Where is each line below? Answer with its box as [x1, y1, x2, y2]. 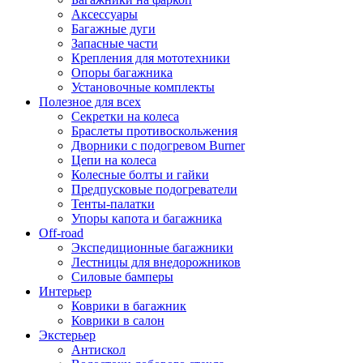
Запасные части [71, 36, 158, 50]
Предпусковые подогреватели [71, 181, 237, 196]
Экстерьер [39, 327, 96, 342]
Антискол [71, 342, 126, 357]
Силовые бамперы [71, 269, 173, 284]
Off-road [39, 225, 83, 240]
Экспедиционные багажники [71, 240, 233, 254]
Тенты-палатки [71, 196, 155, 211]
